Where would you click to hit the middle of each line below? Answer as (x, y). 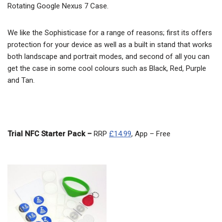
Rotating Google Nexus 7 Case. (58, 6)
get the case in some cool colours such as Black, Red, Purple (107, 68)
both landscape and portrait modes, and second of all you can (109, 56)
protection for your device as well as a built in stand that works (110, 45)
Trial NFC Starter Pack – (51, 134)
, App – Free (151, 134)
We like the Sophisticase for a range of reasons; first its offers (110, 33)
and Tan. (21, 80)
